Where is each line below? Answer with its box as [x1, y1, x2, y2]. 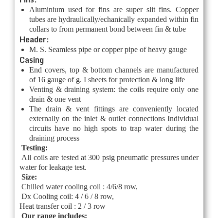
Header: [19, 33, 49, 46]
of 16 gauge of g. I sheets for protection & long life [29, 75, 185, 84]
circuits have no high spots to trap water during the [29, 124, 199, 132]
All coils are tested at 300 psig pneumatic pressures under [21, 153, 199, 162]
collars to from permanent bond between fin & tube [29, 24, 186, 33]
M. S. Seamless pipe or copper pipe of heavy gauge [29, 45, 187, 54]
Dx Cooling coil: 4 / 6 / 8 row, [19, 192, 114, 200]
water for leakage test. [19, 163, 87, 171]
